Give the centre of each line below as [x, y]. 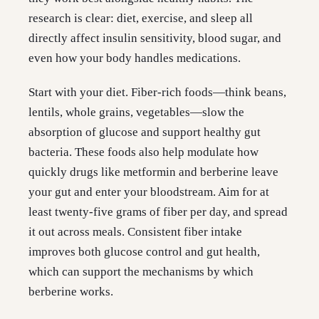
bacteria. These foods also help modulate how [143, 152]
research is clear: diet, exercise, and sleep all [141, 19]
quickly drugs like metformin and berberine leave [153, 172]
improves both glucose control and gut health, [144, 252]
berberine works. [71, 292]
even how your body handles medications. [135, 58]
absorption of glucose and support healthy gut [145, 132]
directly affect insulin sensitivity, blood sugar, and [155, 38]
